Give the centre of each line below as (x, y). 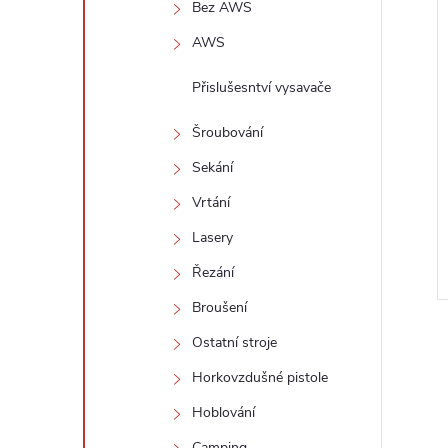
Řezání (213, 272)
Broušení (219, 307)
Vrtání (211, 202)
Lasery (212, 237)
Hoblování (223, 412)
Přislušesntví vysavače (261, 87)
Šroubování (227, 132)
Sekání (212, 167)
